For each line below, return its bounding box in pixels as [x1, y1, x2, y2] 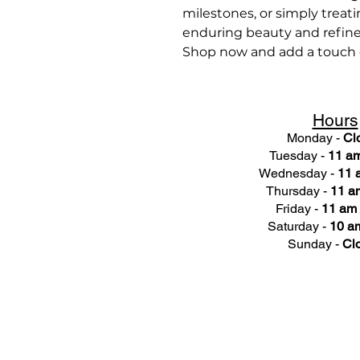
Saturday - [267, 218, 329, 234]
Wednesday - [259, 165, 337, 181]
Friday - [275, 200, 321, 216]
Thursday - [266, 182, 330, 198]
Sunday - [287, 235, 342, 252]
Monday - [286, 129, 343, 145]
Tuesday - [268, 147, 328, 163]
